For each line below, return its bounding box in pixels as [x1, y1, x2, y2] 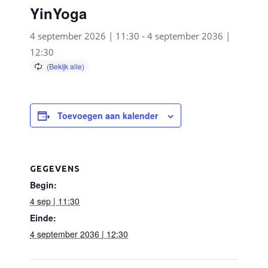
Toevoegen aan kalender [57, 109, 158, 121]
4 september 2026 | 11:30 [30, 30, 139, 42]
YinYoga [30, 3, 87, 23]
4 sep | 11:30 [30, 195, 80, 207]
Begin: [30, 179, 57, 191]
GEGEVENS [30, 164, 80, 173]
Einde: [30, 212, 56, 224]
